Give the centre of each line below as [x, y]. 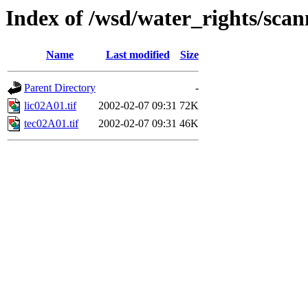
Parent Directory [60, 88]
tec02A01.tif [51, 124]
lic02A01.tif [50, 106]
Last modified [137, 55]
